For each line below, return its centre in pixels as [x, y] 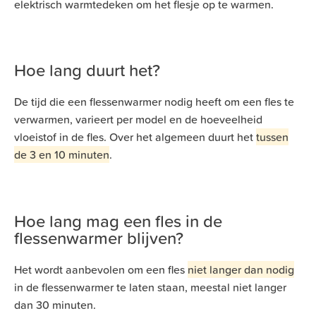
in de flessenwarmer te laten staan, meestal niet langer [150, 287]
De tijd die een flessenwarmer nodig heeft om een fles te [154, 102]
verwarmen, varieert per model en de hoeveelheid [138, 120]
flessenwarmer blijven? [99, 238]
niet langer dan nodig [241, 269]
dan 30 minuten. [55, 304]
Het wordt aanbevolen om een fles [101, 269]
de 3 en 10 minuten [62, 155]
